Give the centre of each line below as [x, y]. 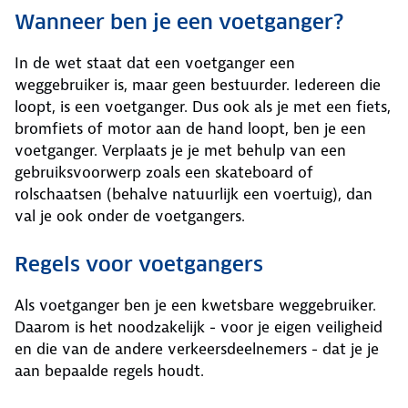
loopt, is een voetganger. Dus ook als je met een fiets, [203, 107]
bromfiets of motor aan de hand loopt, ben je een [190, 128]
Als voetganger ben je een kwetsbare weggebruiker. [195, 305]
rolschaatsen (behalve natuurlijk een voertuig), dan [194, 194]
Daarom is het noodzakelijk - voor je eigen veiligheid [199, 327]
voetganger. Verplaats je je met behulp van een [180, 150]
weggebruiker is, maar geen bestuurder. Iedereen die [198, 85]
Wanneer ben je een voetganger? [179, 22]
